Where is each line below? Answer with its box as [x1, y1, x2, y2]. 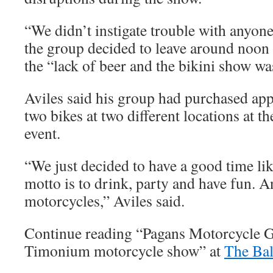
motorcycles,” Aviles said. [24, 190, 185, 211]
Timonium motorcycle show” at [24, 240, 224, 261]
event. [24, 122, 60, 143]
